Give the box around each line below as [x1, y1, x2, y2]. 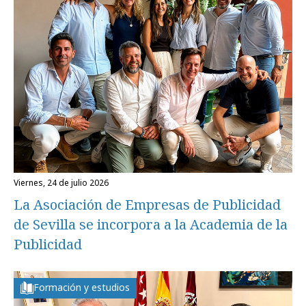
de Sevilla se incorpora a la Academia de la [14, 214, 288, 234]
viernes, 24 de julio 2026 [18, 176, 109, 189]
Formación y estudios [33, 280, 130, 294]
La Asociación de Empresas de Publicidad [14, 195, 281, 214]
